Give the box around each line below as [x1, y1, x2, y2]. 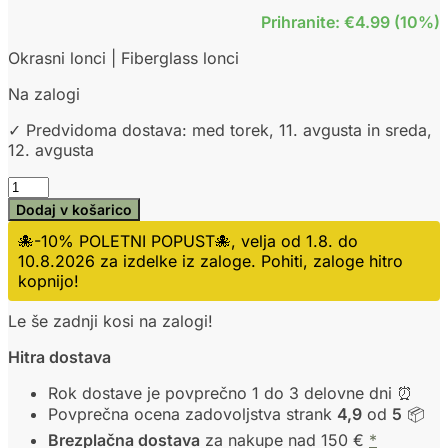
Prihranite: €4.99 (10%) [261, 11, 440, 32]
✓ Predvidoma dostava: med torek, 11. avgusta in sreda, [8, 119, 432, 140]
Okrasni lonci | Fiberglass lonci [8, 47, 239, 68]
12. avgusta [8, 139, 94, 160]
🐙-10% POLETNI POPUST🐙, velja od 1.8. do [18, 230, 358, 251]
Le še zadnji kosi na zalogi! [8, 310, 213, 331]
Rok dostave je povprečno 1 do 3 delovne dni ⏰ [48, 382, 413, 403]
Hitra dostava [8, 346, 111, 367]
